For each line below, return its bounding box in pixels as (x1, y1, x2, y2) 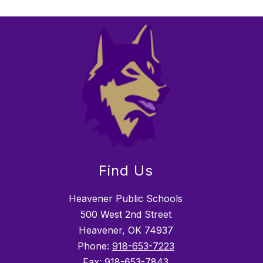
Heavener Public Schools (69, 193, 183, 205)
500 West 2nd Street (80, 208, 171, 221)
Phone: (77, 240, 112, 252)
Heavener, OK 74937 (78, 224, 173, 237)
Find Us (98, 162, 153, 180)
